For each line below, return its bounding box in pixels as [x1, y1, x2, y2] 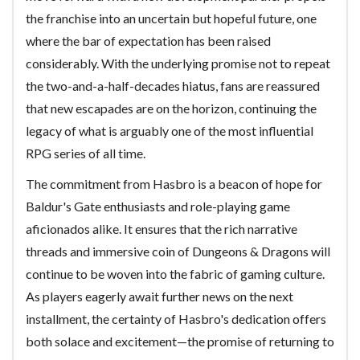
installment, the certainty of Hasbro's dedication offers [26, 311, 326, 326]
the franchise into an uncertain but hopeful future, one [26, 10, 317, 26]
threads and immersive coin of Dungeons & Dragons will [26, 243, 330, 259]
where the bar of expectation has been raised [26, 33, 271, 48]
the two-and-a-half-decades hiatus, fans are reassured [26, 78, 320, 93]
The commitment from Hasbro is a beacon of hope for [26, 176, 322, 191]
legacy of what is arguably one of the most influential [26, 123, 313, 138]
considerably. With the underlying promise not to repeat [26, 55, 330, 71]
